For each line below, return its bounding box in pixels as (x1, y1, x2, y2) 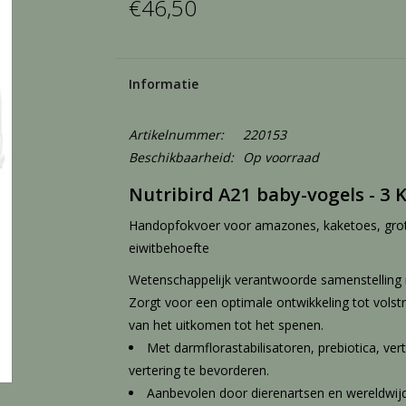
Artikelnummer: (128, 126, 224, 143)
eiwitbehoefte (128, 238, 209, 256)
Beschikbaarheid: (128, 149, 234, 166)
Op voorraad (242, 149, 319, 166)
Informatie (128, 75, 198, 92)
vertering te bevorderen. (128, 361, 269, 379)
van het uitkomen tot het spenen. (128, 315, 324, 333)
